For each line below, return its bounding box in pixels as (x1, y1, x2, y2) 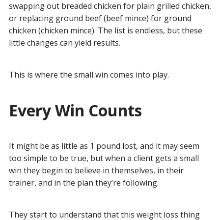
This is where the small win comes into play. (8, 69, 169, 80)
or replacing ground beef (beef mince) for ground (8, 12, 192, 24)
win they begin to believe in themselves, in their (8, 165, 184, 176)
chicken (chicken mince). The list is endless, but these (8, 25, 202, 36)
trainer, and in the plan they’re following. (8, 177, 159, 188)
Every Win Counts (8, 99, 142, 121)
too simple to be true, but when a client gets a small (8, 152, 199, 164)
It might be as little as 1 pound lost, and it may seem (8, 140, 199, 151)
